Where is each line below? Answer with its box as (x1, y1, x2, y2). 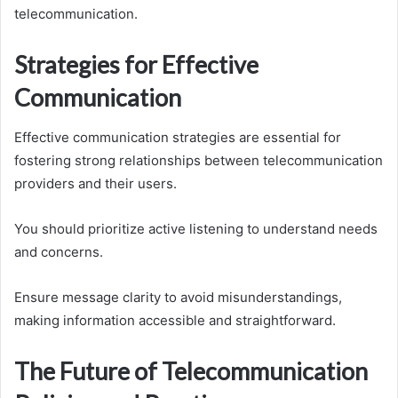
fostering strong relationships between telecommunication (14, 151, 383, 169)
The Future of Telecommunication (14, 355, 368, 386)
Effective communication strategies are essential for (14, 128, 341, 146)
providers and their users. (14, 174, 177, 192)
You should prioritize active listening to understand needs (14, 219, 378, 237)
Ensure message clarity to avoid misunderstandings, (14, 288, 342, 306)
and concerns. (14, 243, 103, 260)
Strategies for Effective (14, 50, 259, 80)
